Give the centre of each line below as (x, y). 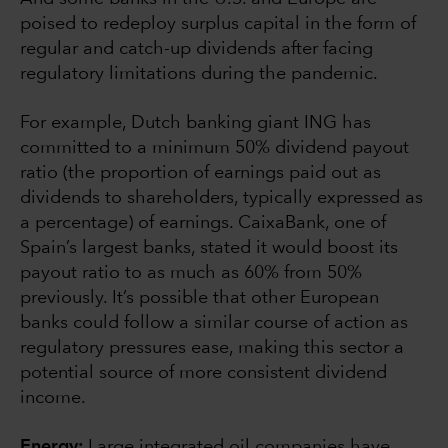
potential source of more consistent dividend (203, 373)
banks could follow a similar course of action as (214, 323)
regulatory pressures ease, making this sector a (212, 348)
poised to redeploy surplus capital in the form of (218, 24)
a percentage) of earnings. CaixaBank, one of (203, 223)
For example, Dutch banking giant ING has (195, 123)
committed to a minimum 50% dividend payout (214, 148)
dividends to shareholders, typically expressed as (221, 198)
